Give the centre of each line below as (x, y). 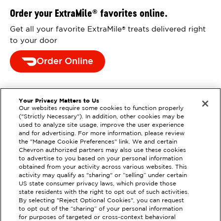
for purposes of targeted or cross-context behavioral (97, 218)
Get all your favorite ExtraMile (66, 30)
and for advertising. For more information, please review (102, 134)
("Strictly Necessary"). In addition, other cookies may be (102, 117)
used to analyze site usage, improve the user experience (102, 125)
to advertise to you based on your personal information (101, 159)
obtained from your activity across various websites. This (103, 167)
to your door (34, 41)
